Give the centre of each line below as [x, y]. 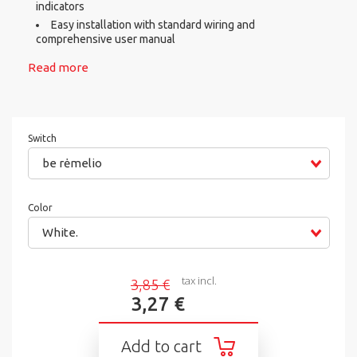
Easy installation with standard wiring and [153, 25]
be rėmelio [72, 163]
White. [60, 232]
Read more [58, 68]
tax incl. [199, 280]
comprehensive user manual [106, 39]
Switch [43, 139]
